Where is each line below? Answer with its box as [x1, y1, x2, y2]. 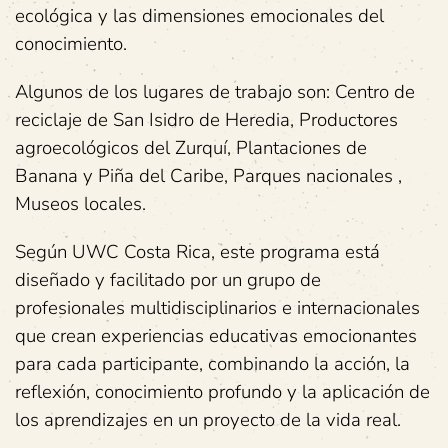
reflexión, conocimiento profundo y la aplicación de [15, 378, 430, 405]
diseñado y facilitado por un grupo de [15, 266, 321, 293]
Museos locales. [15, 190, 146, 217]
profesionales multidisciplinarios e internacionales [15, 294, 420, 321]
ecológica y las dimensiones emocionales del [15, 2, 384, 29]
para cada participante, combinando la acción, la [15, 350, 410, 377]
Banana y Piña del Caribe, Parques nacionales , [15, 162, 402, 189]
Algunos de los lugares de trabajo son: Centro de [15, 78, 415, 105]
